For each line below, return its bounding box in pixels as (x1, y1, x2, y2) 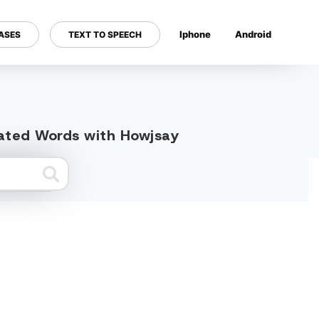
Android (235, 28, 271, 40)
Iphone (179, 28, 211, 40)
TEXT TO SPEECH (68, 28, 142, 40)
